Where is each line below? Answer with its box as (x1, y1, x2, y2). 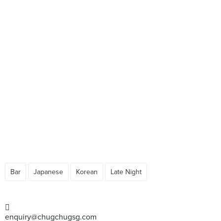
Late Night (110, 168, 142, 176)
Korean (76, 168, 98, 176)
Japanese (34, 168, 63, 176)
